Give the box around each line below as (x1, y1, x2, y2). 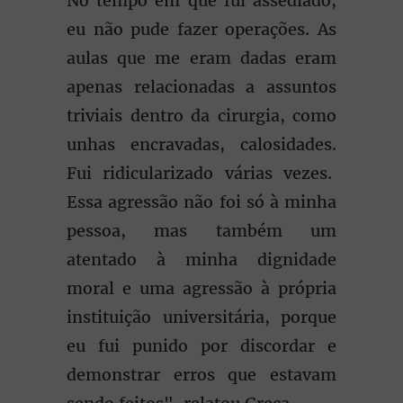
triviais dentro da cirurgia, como (67, 105, 336, 126)
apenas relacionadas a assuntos (67, 76, 336, 97)
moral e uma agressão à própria (67, 278, 336, 299)
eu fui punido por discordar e (67, 336, 336, 356)
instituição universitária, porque (67, 307, 336, 327)
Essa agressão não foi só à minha (67, 192, 336, 212)
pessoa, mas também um (67, 220, 336, 241)
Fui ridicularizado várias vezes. (67, 163, 336, 184)
